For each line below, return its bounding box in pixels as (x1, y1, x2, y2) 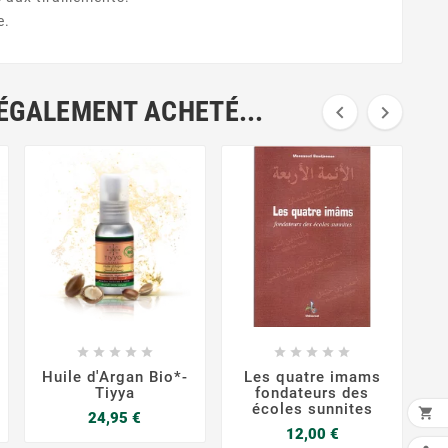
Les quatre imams (243, 367, 381, 386)
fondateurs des (255, 383, 370, 402)
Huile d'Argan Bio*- (41, 367, 188, 386)
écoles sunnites (251, 399, 373, 418)
